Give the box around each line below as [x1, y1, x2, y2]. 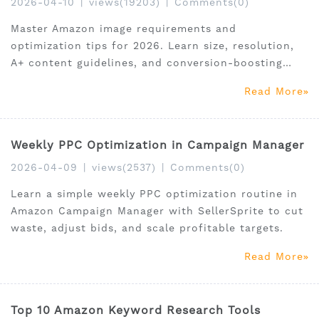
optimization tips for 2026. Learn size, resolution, [11, 40, 294, 52]
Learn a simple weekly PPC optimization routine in [11, 188, 298, 200]
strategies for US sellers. [11, 74, 151, 86]
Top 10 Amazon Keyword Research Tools [11, 303, 261, 318]
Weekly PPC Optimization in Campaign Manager [11, 138, 305, 152]
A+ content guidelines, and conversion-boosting [11, 57, 283, 69]
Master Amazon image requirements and [11, 23, 236, 35]
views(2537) [92, 162, 156, 174]
